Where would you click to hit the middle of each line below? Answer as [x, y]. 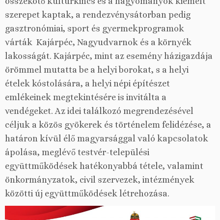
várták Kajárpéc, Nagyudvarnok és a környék [98, 42]
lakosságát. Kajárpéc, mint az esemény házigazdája [109, 56]
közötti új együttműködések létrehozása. [87, 193]
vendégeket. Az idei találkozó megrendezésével [99, 111]
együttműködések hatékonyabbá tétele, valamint [104, 166]
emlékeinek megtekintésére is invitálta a [86, 97]
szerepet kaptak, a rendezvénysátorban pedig [98, 15]
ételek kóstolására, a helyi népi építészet [87, 83]
